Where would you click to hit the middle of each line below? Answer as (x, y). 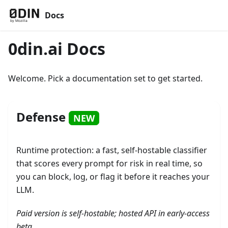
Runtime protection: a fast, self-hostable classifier (112, 150)
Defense (42, 117)
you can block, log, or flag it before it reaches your (113, 177)
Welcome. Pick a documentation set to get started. (105, 78)
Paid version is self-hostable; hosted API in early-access (113, 213)
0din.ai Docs (57, 49)
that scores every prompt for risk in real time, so (109, 163)
